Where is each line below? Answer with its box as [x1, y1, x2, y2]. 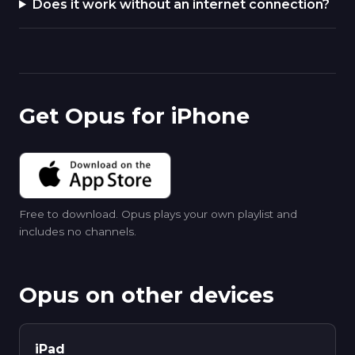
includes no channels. [19, 225, 136, 239]
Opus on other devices [19, 282, 274, 309]
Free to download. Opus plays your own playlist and [19, 208, 297, 221]
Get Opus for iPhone [19, 102, 250, 129]
